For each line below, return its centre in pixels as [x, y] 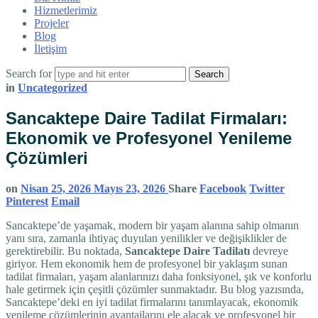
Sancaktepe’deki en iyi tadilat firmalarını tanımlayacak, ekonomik [152, 302]
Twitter [267, 188]
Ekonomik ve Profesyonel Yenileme [149, 138]
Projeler [51, 23]
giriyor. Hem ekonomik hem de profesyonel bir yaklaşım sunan [147, 263]
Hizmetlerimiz [66, 10]
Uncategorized [53, 87]
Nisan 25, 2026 [57, 188]
